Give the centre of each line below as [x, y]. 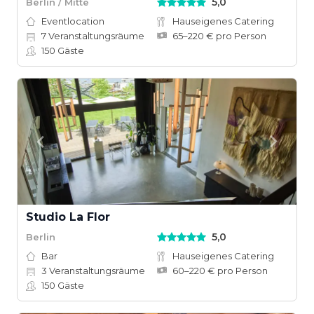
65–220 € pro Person [219, 36]
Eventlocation [73, 21]
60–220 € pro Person [220, 271]
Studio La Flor [68, 217]
